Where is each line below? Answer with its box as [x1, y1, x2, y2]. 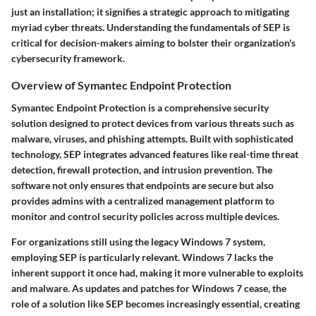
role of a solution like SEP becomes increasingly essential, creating [11, 297, 300, 310]
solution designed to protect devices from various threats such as [11, 116, 294, 129]
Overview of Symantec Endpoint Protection [11, 78, 231, 92]
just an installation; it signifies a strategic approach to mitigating [11, 6, 289, 18]
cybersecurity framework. [11, 52, 125, 65]
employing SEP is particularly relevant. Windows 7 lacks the [11, 250, 273, 263]
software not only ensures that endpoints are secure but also [11, 178, 274, 191]
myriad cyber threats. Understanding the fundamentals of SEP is [11, 21, 290, 34]
